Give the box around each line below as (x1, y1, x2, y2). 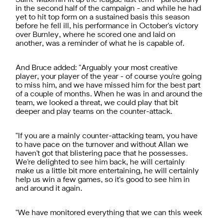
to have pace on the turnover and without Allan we (16, 141, 188, 148)
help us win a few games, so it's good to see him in (16, 176, 190, 183)
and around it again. (16, 185, 82, 192)
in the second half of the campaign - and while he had (16, 5, 201, 12)
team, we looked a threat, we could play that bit (16, 99, 178, 107)
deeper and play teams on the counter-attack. (16, 108, 172, 115)
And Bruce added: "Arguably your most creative (16, 64, 178, 72)
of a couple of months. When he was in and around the (16, 91, 202, 98)
